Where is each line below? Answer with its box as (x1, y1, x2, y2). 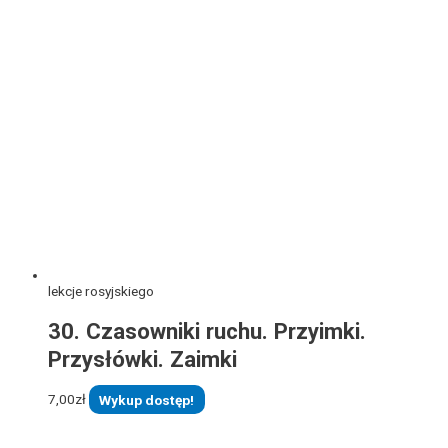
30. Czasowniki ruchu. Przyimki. (48, 317, 366, 344)
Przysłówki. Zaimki (48, 345, 237, 372)
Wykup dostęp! (99, 391, 195, 408)
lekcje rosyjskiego (48, 282, 154, 299)
